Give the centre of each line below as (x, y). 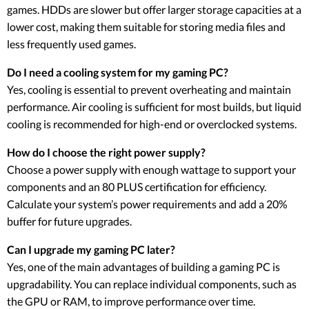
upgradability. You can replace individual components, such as (152, 283)
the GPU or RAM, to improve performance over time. (131, 301)
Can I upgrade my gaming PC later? (91, 249)
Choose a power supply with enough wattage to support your (151, 169)
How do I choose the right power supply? (106, 152)
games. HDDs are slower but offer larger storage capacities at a (154, 9)
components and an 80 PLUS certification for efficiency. (137, 186)
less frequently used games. (71, 43)
